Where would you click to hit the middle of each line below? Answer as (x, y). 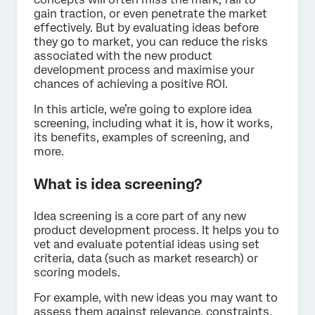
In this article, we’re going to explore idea (143, 110)
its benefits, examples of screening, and (142, 138)
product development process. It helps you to (156, 231)
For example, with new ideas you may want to (156, 298)
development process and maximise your (144, 70)
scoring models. (77, 273)
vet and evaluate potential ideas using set (147, 245)
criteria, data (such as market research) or (146, 259)
